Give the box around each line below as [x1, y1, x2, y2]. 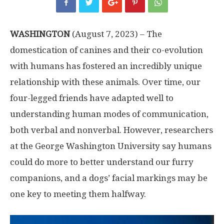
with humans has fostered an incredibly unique [10, 61, 202, 71]
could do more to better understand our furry [10, 157, 193, 167]
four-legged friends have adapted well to [10, 93, 173, 103]
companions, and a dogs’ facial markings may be [10, 173, 207, 183]
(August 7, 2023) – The [70, 29, 162, 39]
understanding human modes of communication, [10, 109, 208, 119]
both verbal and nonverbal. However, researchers [10, 125, 213, 135]
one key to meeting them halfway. [10, 189, 146, 199]
